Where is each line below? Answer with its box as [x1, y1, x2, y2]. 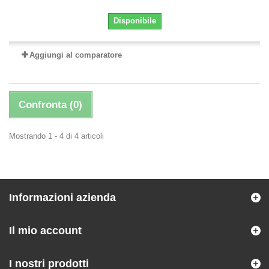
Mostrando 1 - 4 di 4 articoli [9, 131, 104, 141]
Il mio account [9, 225, 82, 237]
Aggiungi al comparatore [29, 50, 122, 59]
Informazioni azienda [9, 192, 116, 204]
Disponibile [113, 16, 156, 25]
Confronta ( [19, 99, 73, 110]
